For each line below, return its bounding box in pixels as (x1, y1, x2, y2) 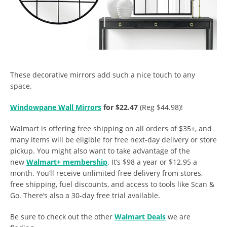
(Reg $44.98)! (138, 102, 183, 112)
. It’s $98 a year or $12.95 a (107, 157, 197, 167)
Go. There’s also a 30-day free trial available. (10, 190, 160, 200)
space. (10, 81, 32, 91)
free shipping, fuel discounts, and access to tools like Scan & (10, 179, 214, 189)
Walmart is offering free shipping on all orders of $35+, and (10, 123, 212, 133)
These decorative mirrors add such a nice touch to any (10, 69, 195, 80)
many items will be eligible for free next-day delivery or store (10, 134, 217, 144)
